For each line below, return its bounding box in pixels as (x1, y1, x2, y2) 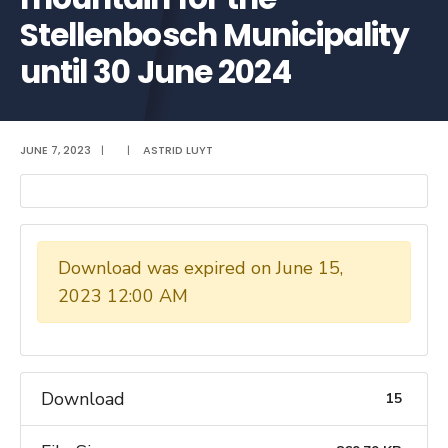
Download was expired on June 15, (58, 255, 343, 280)
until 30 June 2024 (20, 49, 292, 94)
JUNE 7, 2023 (20, 141, 91, 158)
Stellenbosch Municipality (20, 12, 410, 57)
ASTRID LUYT (143, 141, 213, 158)
